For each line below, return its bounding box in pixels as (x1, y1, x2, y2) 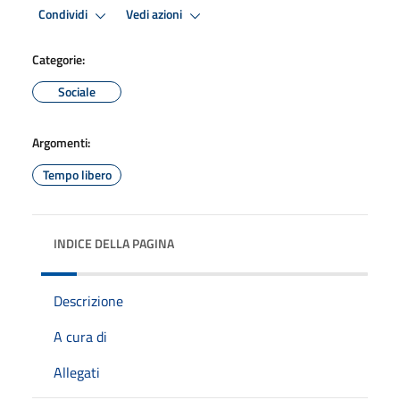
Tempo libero (42, 164, 112, 184)
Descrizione (54, 289, 123, 312)
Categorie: (32, 49, 85, 69)
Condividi (38, 4, 90, 25)
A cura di (54, 325, 107, 347)
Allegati (54, 361, 100, 383)
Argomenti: (32, 132, 90, 152)
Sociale (58, 81, 96, 101)
